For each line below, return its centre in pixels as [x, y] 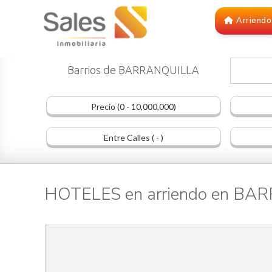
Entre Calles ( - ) [133, 138]
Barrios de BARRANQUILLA [134, 70]
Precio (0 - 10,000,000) [133, 107]
